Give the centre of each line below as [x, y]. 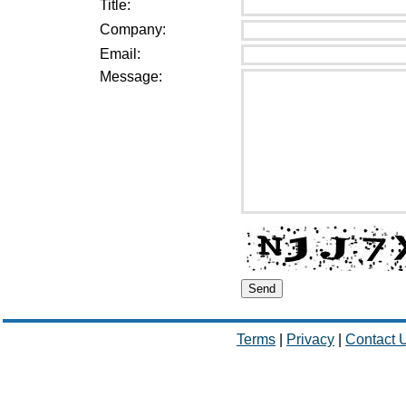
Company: [132, 29]
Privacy [310, 339]
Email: [120, 54]
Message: [130, 77]
